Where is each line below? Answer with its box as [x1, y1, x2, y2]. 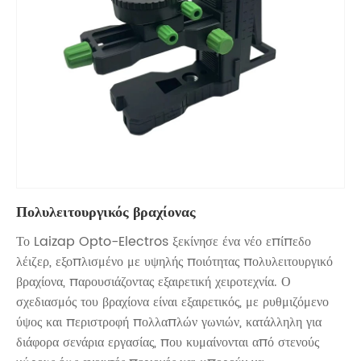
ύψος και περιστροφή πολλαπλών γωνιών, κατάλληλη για [16, 312, 322, 334]
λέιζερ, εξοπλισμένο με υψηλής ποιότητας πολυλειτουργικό [16, 251, 333, 273]
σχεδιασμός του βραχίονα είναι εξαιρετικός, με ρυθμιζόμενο [16, 292, 329, 313]
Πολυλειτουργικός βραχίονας [16, 201, 196, 225]
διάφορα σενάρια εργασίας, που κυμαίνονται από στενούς [16, 332, 319, 354]
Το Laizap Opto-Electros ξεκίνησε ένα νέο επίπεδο [16, 231, 311, 253]
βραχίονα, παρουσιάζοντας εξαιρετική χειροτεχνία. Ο [16, 272, 291, 293]
